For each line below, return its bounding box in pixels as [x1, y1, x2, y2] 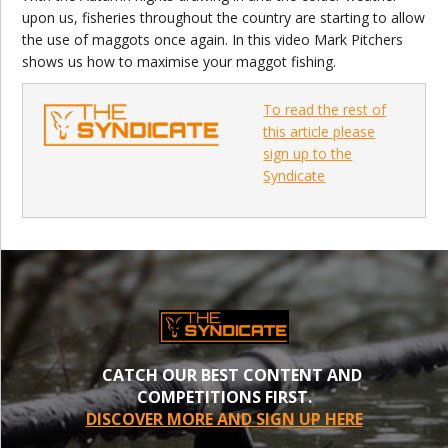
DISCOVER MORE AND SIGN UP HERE [85, 408, 363, 430]
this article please [263, 122, 376, 141]
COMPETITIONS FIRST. [136, 386, 312, 408]
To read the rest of [263, 100, 387, 119]
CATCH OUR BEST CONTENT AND [86, 364, 362, 386]
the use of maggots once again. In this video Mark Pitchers [22, 30, 404, 49]
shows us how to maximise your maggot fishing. [22, 52, 337, 71]
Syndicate [263, 166, 326, 185]
